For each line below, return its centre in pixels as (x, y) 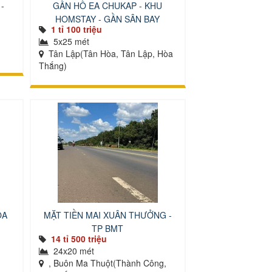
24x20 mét (72, 251)
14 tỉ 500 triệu (79, 239)
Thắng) (53, 66)
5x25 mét (70, 41)
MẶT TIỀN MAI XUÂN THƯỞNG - (107, 215)
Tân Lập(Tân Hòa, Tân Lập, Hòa (109, 53)
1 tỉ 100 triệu (76, 29)
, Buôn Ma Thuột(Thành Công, (106, 263)
